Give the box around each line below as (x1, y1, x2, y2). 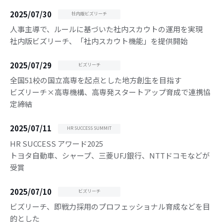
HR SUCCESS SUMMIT (67, 124, 111, 131)
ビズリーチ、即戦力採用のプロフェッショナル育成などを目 (10, 201, 210, 212)
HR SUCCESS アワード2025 (10, 138, 103, 149)
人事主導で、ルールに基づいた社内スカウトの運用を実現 (10, 23, 203, 34)
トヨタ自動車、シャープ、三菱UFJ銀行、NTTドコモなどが (10, 150, 210, 161)
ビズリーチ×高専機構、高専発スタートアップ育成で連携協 (10, 87, 211, 98)
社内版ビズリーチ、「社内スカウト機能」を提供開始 (10, 35, 188, 46)
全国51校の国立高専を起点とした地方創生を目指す (10, 75, 181, 86)
